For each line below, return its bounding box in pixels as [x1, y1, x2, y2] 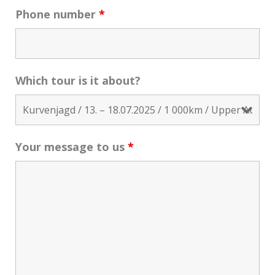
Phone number [15, 7, 99, 21]
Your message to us [15, 139, 128, 154]
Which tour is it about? [15, 73, 141, 88]
